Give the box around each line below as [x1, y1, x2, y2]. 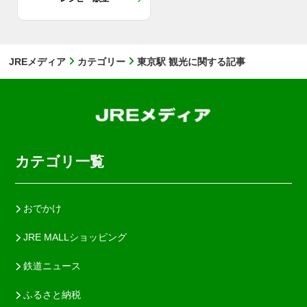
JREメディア [9, 56, 66, 67]
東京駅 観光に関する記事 [136, 56, 245, 67]
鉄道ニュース [23, 260, 81, 272]
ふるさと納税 [23, 289, 81, 301]
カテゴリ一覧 [15, 153, 105, 170]
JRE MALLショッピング [23, 232, 127, 243]
